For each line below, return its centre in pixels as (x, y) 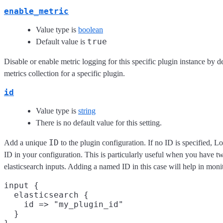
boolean (91, 29)
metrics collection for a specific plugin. (64, 73)
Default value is (61, 41)
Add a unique (26, 142)
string (87, 111)
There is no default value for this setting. (99, 122)
